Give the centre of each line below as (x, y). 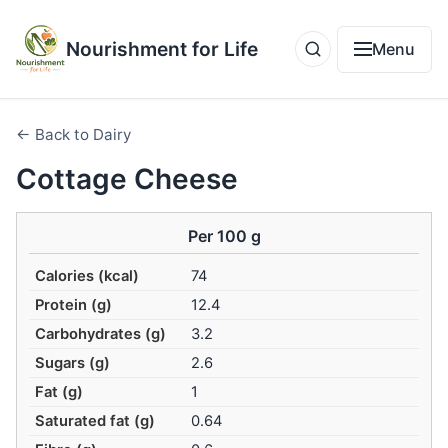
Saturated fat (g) (95, 421)
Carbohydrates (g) (101, 334)
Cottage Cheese (127, 179)
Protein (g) (74, 305)
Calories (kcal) (87, 276)
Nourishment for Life (162, 49)
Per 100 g (224, 236)
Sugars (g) (73, 363)
